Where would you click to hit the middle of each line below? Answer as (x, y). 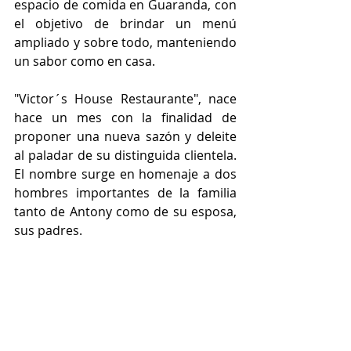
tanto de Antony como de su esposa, (125, 212)
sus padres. (48, 230)
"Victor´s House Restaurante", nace (125, 99)
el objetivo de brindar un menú (125, 24)
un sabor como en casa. (85, 61)
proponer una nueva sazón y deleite (125, 136)
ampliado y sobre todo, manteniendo (125, 42)
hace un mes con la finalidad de (125, 118)
